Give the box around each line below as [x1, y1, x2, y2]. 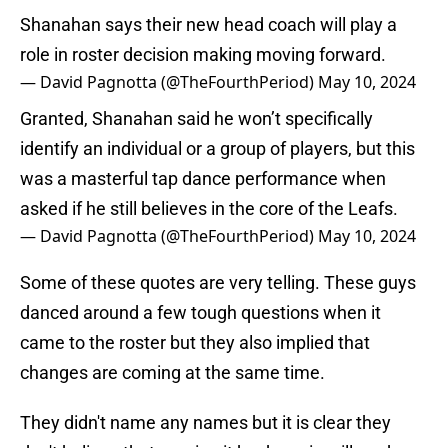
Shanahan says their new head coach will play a [20, 14, 397, 36]
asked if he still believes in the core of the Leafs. [20, 198, 398, 220]
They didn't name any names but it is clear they [20, 412, 391, 434]
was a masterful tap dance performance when [20, 168, 386, 190]
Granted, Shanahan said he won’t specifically [20, 108, 373, 130]
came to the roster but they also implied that [20, 332, 370, 354]
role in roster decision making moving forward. [20, 44, 386, 66]
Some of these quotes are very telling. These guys [20, 272, 416, 294]
